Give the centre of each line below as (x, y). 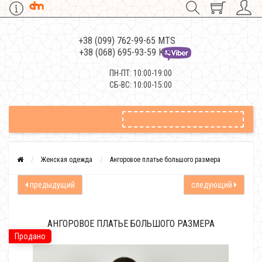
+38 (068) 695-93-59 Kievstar (134, 52)
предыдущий (51, 185)
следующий (213, 185)
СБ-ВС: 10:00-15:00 (141, 85)
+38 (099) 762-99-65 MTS (127, 41)
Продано (30, 236)
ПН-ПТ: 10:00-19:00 (141, 73)
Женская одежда (67, 160)
